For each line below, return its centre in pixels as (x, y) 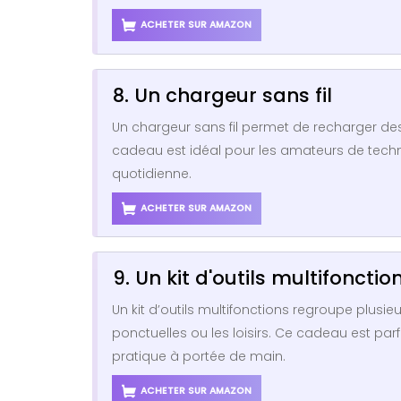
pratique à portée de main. (199, 356)
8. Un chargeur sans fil (222, 95)
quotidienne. (152, 173)
